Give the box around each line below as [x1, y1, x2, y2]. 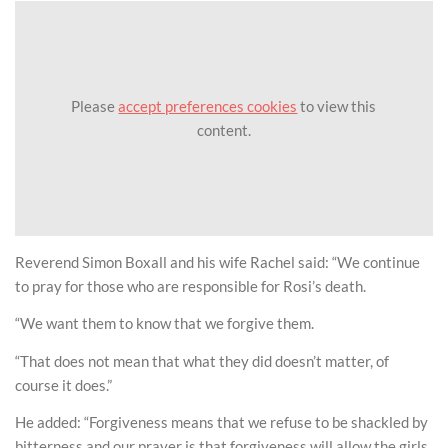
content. [196, 121, 251, 140]
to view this [297, 97, 377, 116]
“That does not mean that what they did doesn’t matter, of [15, 351, 389, 370]
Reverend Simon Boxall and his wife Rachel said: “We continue [15, 252, 420, 271]
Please [71, 97, 119, 116]
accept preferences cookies [118, 97, 298, 116]
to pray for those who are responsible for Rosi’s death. [15, 276, 366, 295]
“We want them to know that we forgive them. [15, 314, 314, 332]
